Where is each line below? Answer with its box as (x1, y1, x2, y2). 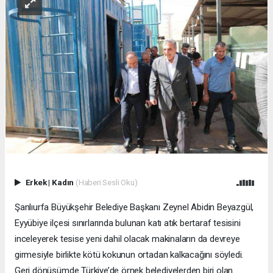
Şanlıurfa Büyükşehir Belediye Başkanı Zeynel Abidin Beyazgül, (15, 201, 254, 213)
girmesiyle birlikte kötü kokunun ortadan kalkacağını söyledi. (15, 249, 244, 260)
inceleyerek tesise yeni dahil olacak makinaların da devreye (15, 233, 240, 244)
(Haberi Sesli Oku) (75, 177, 138, 187)
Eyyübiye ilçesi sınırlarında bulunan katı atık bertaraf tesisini (15, 217, 241, 229)
